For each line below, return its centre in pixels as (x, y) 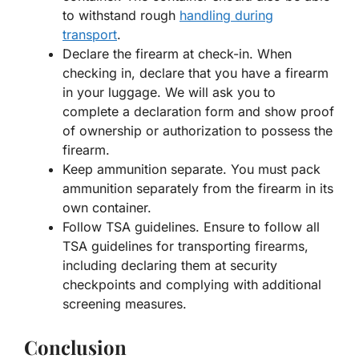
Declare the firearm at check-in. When (177, 54)
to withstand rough (121, 16)
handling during (226, 16)
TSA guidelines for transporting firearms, (186, 246)
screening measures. (125, 304)
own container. (107, 208)
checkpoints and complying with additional (192, 285)
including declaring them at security (170, 266)
